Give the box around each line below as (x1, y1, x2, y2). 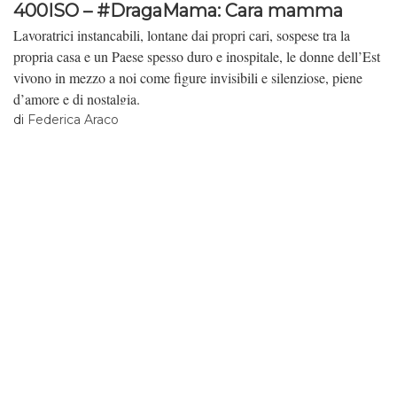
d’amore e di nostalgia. (13, 89, 140, 108)
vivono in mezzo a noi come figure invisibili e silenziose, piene (13, 67, 362, 87)
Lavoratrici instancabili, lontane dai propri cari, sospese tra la (13, 25, 350, 44)
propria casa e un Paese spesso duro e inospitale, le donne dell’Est (13, 46, 380, 66)
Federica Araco (27, 111, 119, 128)
